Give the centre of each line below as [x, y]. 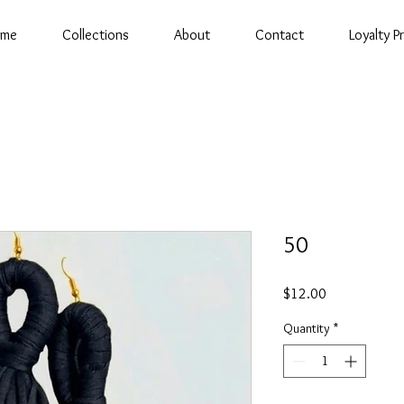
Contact [280, 35]
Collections [96, 35]
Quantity [307, 328]
